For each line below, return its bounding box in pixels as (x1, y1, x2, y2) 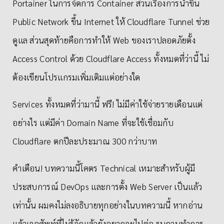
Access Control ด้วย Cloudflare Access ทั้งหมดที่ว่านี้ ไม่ (12, 52, 209, 64)
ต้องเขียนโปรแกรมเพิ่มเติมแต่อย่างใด (12, 71, 140, 82)
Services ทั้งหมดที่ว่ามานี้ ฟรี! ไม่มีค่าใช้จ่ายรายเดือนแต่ (12, 98, 203, 109)
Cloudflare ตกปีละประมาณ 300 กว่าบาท (12, 135, 157, 146)
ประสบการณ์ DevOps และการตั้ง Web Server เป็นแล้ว (12, 180, 202, 192)
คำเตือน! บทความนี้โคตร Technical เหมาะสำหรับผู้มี (12, 162, 195, 173)
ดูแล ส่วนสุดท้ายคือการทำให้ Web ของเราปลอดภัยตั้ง (12, 34, 195, 45)
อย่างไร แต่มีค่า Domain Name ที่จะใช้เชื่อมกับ (12, 116, 174, 128)
